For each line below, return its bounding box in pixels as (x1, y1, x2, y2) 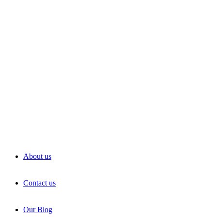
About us (23, 152, 51, 160)
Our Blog (23, 205, 52, 214)
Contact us (23, 179, 56, 187)
